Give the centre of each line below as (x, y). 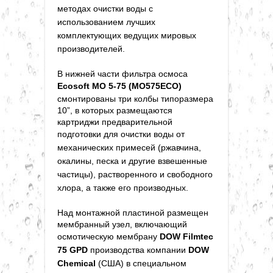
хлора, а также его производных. (123, 187)
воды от (168, 134)
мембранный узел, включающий (122, 224)
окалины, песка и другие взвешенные (132, 161)
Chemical (76, 263)
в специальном (156, 263)
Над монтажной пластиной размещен (133, 212)
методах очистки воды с (105, 8)
